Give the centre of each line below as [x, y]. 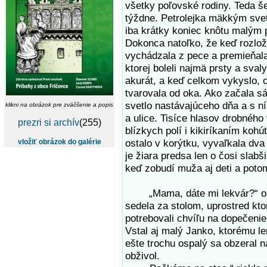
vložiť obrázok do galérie [59, 142]
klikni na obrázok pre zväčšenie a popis [59, 105]
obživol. [142, 256]
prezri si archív [48, 122]
